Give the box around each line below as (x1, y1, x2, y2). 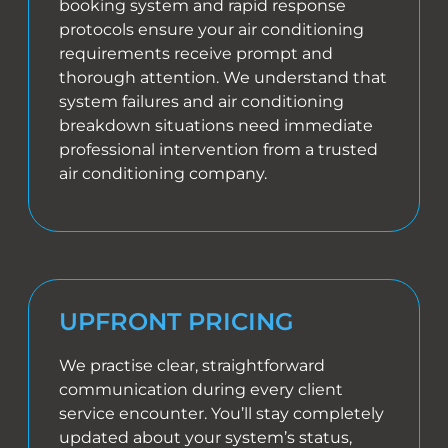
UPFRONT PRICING (59, 306, 295, 336)
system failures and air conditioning (59, 91, 345, 111)
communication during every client (59, 379, 344, 399)
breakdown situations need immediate (59, 115, 374, 135)
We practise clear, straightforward (59, 355, 326, 375)
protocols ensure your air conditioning (59, 19, 365, 39)
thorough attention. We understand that (59, 67, 388, 87)
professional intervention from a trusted (59, 139, 379, 159)
